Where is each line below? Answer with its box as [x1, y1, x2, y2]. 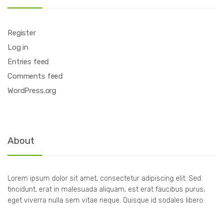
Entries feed [7, 57, 49, 67]
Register [7, 28, 36, 38]
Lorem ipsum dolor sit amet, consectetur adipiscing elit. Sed [7, 174, 201, 183]
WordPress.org [7, 86, 57, 96]
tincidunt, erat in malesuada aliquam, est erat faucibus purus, [7, 185, 205, 194]
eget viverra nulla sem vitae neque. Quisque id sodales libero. [7, 196, 205, 205]
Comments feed [7, 72, 63, 81]
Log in [7, 43, 29, 52]
